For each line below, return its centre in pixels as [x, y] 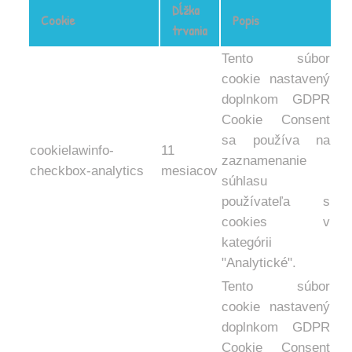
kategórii [247, 242]
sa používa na [276, 140]
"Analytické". [259, 263]
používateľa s [276, 202]
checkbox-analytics [87, 171]
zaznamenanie [264, 161]
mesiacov [189, 171]
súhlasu [244, 181]
